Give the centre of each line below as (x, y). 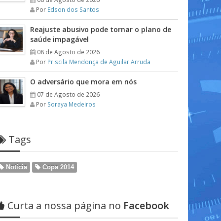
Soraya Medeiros (72, 104)
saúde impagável (59, 39)
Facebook (145, 205)
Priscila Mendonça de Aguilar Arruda (99, 62)
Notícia (16, 167)
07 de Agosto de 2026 (68, 94)
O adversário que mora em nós (83, 82)
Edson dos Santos (73, 9)
